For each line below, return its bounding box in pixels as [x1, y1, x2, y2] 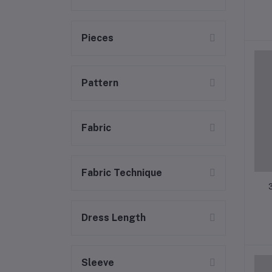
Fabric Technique [81, 167, 162, 178]
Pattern [81, 77, 118, 89]
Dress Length [81, 212, 146, 223]
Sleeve [81, 257, 114, 268]
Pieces [81, 32, 114, 44]
